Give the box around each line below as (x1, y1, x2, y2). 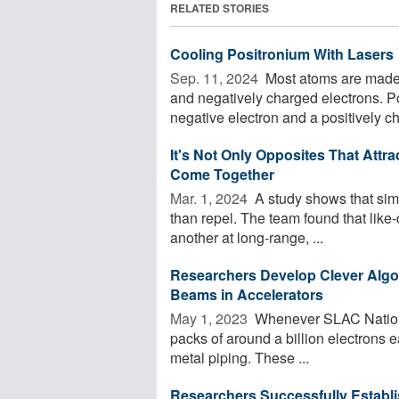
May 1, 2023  (170, 307, 251, 329)
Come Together (170, 163, 274, 184)
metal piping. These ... (170, 346, 309, 368)
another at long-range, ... (170, 226, 323, 248)
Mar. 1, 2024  (170, 187, 251, 208)
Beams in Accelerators (170, 283, 323, 305)
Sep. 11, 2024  (170, 67, 262, 88)
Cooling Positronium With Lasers (170, 43, 394, 64)
